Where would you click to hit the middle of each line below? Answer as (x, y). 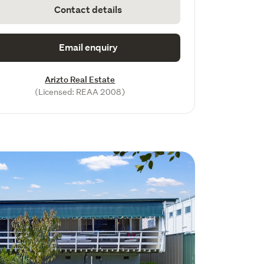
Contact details (88, 10)
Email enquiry (88, 47)
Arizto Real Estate (80, 79)
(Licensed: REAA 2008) (80, 92)
